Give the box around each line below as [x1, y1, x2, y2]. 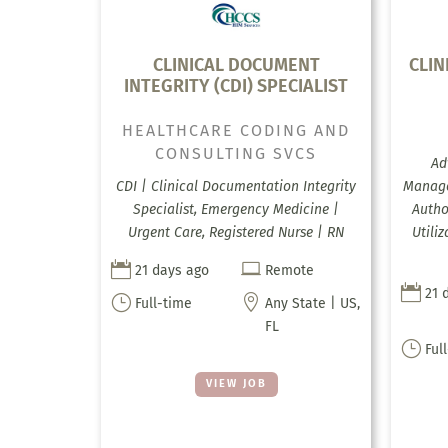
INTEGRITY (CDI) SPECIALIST [124, 75, 349, 98]
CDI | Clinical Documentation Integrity [116, 178, 357, 196]
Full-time [134, 295, 192, 313]
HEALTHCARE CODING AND [122, 121, 351, 141]
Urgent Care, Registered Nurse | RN [128, 224, 345, 242]
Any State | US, [265, 295, 361, 313]
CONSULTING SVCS [155, 144, 318, 164]
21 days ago [134, 262, 209, 280]
